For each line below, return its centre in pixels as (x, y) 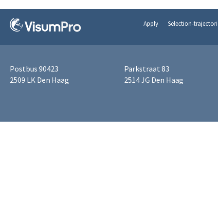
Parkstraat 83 (147, 69)
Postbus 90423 (34, 69)
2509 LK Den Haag (39, 80)
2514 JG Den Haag (154, 80)
